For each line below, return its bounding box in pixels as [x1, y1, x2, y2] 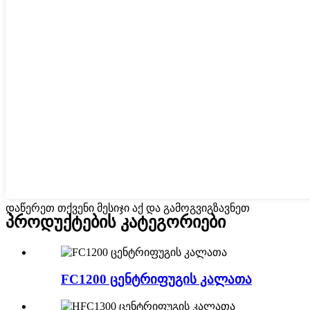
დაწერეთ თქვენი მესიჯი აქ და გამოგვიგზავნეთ [6, 202, 250, 215]
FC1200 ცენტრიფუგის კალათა [61, 271, 252, 286]
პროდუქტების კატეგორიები [6, 213, 226, 232]
